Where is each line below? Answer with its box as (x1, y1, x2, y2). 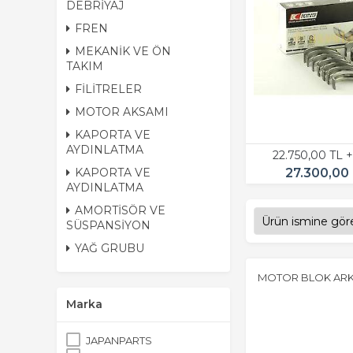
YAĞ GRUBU (75, 241, 144, 255)
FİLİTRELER (75, 82, 142, 96)
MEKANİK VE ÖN (75, 44, 171, 58)
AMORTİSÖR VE (75, 203, 165, 217)
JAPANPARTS (86, 333, 152, 347)
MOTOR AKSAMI (75, 105, 169, 119)
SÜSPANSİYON (66, 218, 150, 232)
